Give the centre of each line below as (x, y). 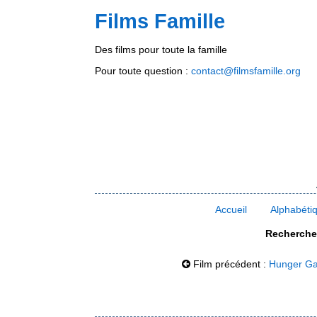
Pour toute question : (143, 71)
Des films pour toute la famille (161, 49)
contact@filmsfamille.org (246, 71)
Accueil (231, 209)
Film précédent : (229, 264)
